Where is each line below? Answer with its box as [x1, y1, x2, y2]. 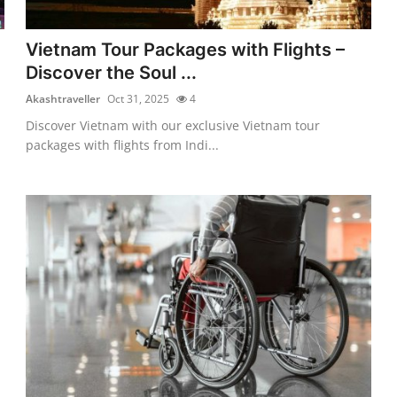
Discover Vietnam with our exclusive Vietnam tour [26, 116, 321, 134]
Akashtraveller [26, 90, 101, 106]
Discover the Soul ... [26, 61, 198, 83]
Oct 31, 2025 [107, 90, 170, 106]
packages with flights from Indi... [26, 136, 220, 153]
